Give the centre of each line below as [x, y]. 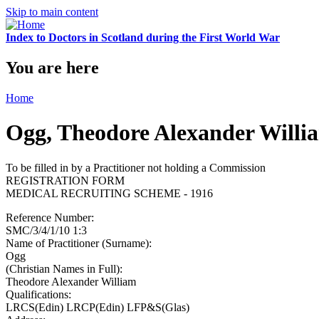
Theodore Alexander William [71, 281]
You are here [52, 67]
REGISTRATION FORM [65, 180]
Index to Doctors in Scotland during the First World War [143, 37]
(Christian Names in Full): [66, 268]
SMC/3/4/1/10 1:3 [46, 230]
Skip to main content [52, 12]
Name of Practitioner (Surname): [80, 243]
